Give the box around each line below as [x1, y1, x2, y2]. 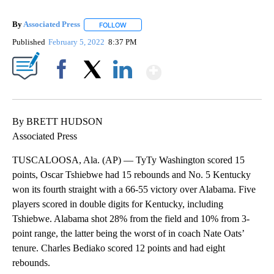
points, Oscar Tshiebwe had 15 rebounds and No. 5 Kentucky [12, 169, 251, 180]
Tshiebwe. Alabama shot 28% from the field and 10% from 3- [12, 213, 250, 224]
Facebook [47, 85, 81, 95]
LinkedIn [108, 85, 137, 95]
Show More [160, 56, 257, 78]
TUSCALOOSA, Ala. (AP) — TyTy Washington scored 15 [12, 154, 245, 165]
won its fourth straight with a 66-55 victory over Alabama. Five [12, 183, 256, 194]
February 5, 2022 [48, 37, 107, 46]
